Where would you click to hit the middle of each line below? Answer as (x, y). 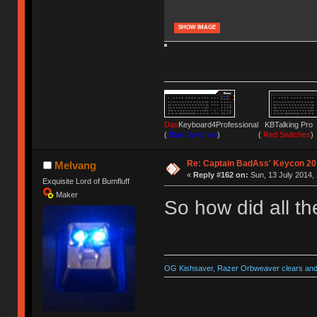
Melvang (75, 165)
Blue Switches (192, 134)
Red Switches (286, 134)
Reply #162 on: (220, 174)
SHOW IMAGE (197, 28)
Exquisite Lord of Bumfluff (86, 181)
